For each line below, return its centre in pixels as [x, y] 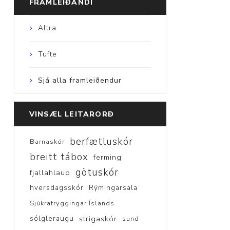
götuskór [97, 172]
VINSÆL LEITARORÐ [72, 114]
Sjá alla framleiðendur [80, 80]
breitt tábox [59, 157]
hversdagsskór [56, 187]
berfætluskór [101, 141]
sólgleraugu [52, 218]
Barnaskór [47, 141]
